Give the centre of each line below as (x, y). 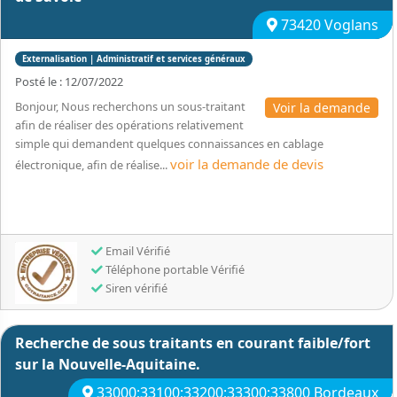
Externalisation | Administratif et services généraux (134, 59)
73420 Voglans (328, 25)
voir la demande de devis (247, 164)
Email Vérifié (136, 251)
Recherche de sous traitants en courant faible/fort (193, 343)
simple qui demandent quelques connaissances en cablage (169, 144)
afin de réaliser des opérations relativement (129, 125)
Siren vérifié (135, 288)
